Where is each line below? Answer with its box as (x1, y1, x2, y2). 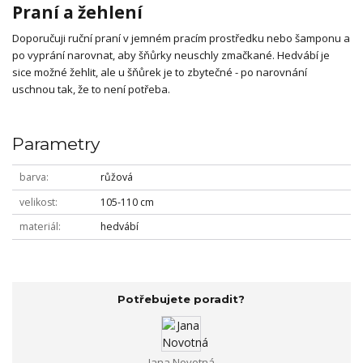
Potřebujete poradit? (117, 293, 246, 306)
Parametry (12, 133, 100, 154)
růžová (100, 170, 133, 185)
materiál (19, 220, 58, 234)
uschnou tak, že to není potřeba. (12, 82, 170, 97)
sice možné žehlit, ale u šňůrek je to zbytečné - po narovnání (12, 65, 307, 80)
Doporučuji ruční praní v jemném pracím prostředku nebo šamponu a (12, 31, 350, 46)
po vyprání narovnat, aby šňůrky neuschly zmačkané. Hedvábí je (12, 48, 330, 63)
